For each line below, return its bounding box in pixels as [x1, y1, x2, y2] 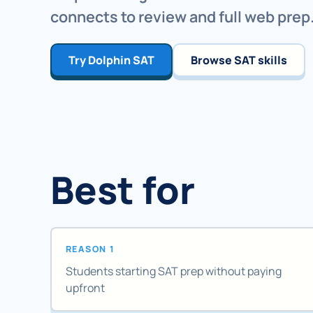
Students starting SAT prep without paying [66, 263, 282, 279]
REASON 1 [66, 242, 115, 255]
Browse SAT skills [191, 52, 287, 68]
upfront [66, 280, 105, 296]
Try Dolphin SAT [68, 52, 154, 68]
